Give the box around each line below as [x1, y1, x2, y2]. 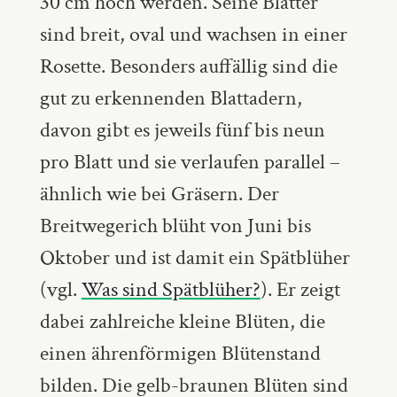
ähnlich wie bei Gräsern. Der [39, 180, 279, 207]
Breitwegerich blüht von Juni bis [39, 212, 311, 239]
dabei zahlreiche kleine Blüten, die [39, 307, 325, 335]
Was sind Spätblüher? [81, 276, 261, 303]
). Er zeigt [260, 276, 340, 303]
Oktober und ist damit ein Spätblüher [39, 244, 350, 271]
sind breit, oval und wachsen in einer [39, 20, 347, 48]
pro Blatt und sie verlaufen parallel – [39, 148, 340, 175]
